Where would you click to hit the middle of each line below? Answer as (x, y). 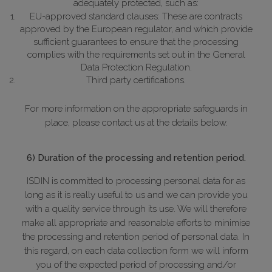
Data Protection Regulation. (136, 68)
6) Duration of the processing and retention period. (136, 158)
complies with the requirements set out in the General (136, 55)
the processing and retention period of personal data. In (136, 237)
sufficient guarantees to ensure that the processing (136, 42)
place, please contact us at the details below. (136, 123)
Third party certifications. (136, 80)
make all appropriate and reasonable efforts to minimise (136, 223)
